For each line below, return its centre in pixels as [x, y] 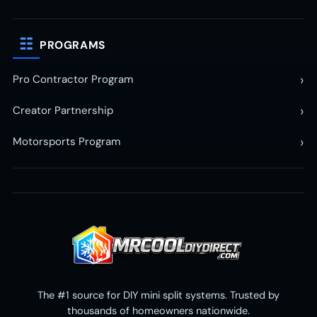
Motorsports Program [67, 142]
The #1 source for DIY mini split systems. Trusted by [158, 295]
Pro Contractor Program [73, 80]
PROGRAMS [73, 45]
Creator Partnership [63, 111]
